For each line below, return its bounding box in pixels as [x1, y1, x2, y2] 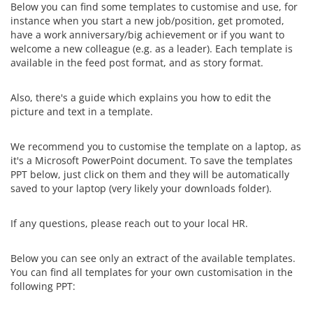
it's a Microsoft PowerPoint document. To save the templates [10, 153, 293, 167]
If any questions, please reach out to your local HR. [10, 216, 251, 230]
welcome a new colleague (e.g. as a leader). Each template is [10, 41, 293, 55]
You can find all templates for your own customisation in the [10, 265, 293, 279]
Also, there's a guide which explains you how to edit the [10, 90, 271, 104]
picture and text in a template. [10, 104, 156, 118]
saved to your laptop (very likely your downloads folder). [10, 181, 275, 195]
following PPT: [10, 279, 75, 293]
